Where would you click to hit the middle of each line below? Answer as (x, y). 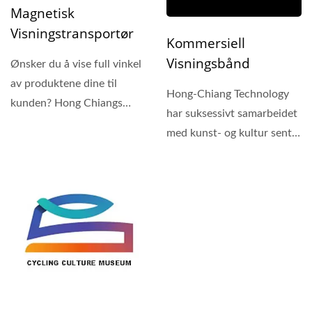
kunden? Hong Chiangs (67, 103)
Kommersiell (206, 44)
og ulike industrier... (214, 153)
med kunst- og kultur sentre (234, 133)
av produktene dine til (64, 83)
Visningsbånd (208, 64)
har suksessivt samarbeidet (232, 114)
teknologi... (37, 161)
